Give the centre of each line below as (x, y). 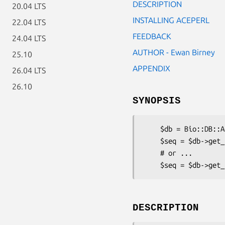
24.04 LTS (29, 38)
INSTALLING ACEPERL (171, 20)
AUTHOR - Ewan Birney (174, 52)
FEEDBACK (152, 36)
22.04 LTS (29, 22)
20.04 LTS (29, 6)
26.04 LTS (29, 70)
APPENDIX (151, 68)
